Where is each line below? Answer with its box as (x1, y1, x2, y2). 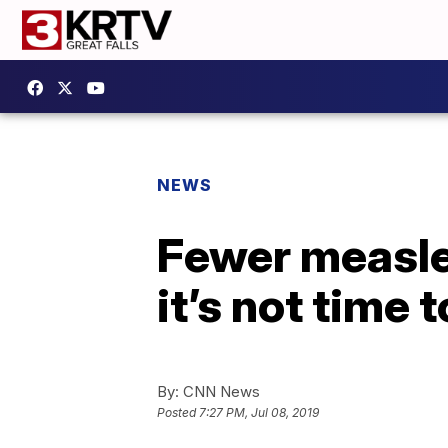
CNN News (179, 382, 260, 401)
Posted (157, 405, 199, 421)
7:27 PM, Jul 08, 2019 (199, 405, 319, 421)
